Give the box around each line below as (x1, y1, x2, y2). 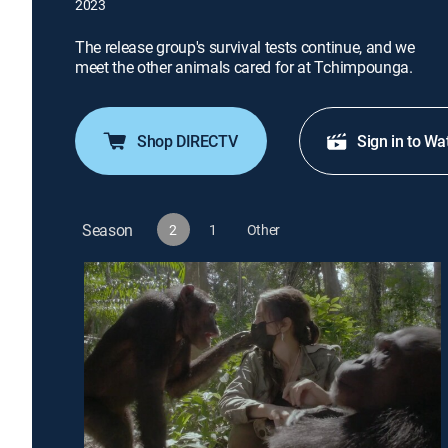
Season (82, 218, 134, 241)
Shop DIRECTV (137, 130, 238, 152)
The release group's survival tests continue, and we (75, 36, 415, 58)
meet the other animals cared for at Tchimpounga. (75, 56, 413, 78)
